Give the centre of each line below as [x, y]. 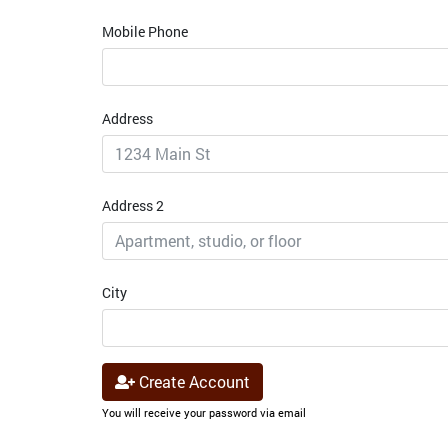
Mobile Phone [145, 31]
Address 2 [133, 205]
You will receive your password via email [204, 412]
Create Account [192, 381]
